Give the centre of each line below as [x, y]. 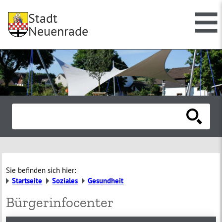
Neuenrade [58, 31]
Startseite [27, 180]
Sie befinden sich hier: [41, 170]
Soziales [65, 181]
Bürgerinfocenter [60, 202]
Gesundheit [106, 181]
